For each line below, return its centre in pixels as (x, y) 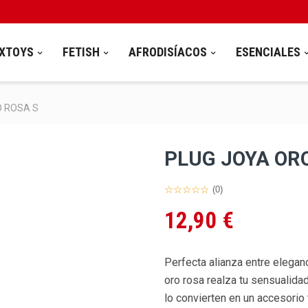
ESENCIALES (268, 52)
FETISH (81, 52)
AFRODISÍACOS (167, 52)
